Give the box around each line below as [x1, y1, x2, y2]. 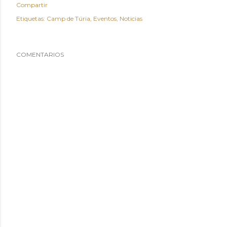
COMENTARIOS [16, 51, 64, 59]
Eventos [93, 15, 117, 23]
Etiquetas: [16, 15, 45, 23]
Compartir [16, 1, 48, 9]
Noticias [120, 15, 142, 23]
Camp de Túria [47, 15, 90, 23]
